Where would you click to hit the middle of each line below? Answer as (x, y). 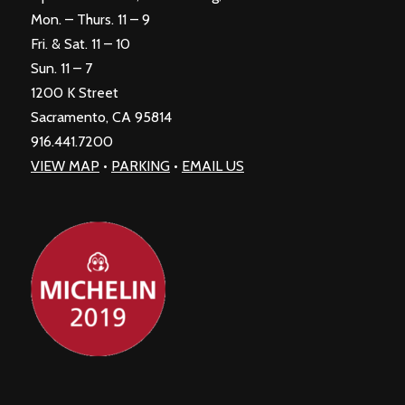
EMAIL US (213, 166)
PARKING (141, 166)
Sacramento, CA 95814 (101, 117)
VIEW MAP (65, 166)
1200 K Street (75, 93)
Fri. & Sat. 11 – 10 (80, 44)
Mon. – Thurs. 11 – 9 (90, 19)
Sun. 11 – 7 (61, 68)
